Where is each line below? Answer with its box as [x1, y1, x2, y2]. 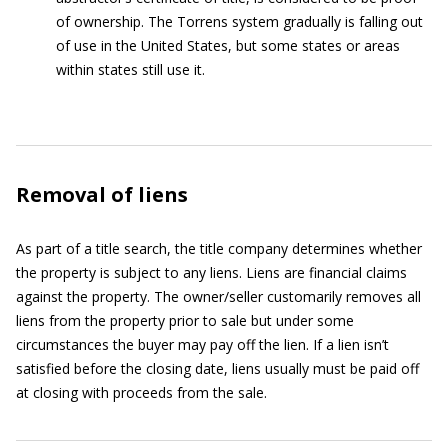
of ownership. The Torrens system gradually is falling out [56, 12, 423, 31]
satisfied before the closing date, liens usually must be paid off [16, 359, 419, 378]
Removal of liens [16, 181, 188, 208]
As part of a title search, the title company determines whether [16, 239, 422, 258]
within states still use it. [56, 60, 205, 79]
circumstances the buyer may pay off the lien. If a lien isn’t [16, 335, 389, 354]
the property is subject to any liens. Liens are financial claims [16, 263, 407, 282]
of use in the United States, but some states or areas [56, 36, 400, 55]
